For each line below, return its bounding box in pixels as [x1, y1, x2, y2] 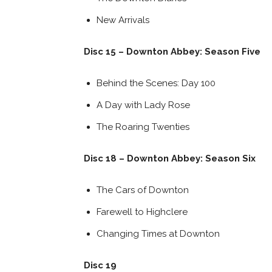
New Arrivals [97, 14, 149, 25]
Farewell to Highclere [97, 206, 188, 217]
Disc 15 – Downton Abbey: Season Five [84, 46, 260, 57]
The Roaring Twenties [97, 121, 189, 132]
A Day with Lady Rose [97, 99, 190, 110]
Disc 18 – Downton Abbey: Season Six [84, 152, 256, 164]
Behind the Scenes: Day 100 [97, 77, 216, 89]
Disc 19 [84, 259, 117, 271]
